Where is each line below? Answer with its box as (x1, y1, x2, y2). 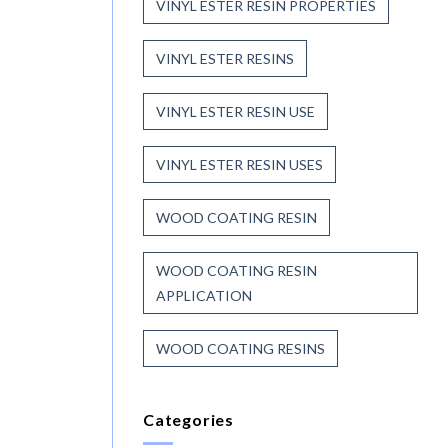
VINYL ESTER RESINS (156, 49, 294, 67)
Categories (143, 409, 234, 429)
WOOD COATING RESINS (156, 339, 325, 357)
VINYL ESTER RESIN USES (156, 155, 323, 173)
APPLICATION (156, 286, 252, 304)
